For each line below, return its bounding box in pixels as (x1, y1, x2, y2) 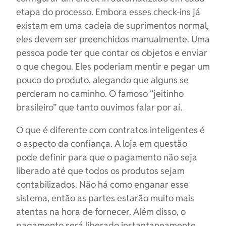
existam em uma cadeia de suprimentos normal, (16, 20, 209, 31)
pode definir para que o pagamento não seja (16, 151, 197, 163)
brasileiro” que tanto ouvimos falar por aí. (16, 101, 183, 113)
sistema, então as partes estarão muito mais (16, 192, 194, 204)
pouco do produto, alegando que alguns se (16, 74, 189, 86)
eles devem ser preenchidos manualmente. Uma (16, 33, 210, 45)
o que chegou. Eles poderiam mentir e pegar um (16, 61, 210, 72)
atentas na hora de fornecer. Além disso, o (16, 206, 186, 217)
